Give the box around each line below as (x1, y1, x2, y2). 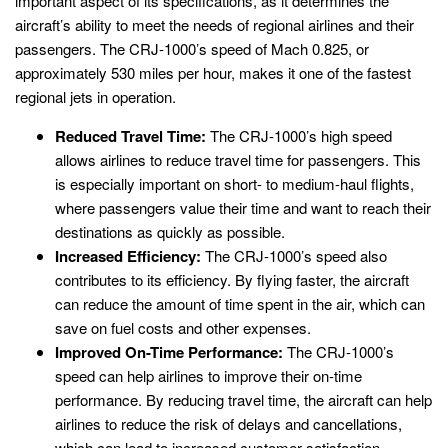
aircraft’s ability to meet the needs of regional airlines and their (15, 13, 414, 35)
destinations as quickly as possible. (55, 220, 285, 242)
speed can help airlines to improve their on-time (55, 364, 362, 386)
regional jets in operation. (15, 85, 176, 107)
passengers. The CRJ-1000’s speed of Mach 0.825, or (15, 37, 369, 59)
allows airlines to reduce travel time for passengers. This (55, 148, 421, 170)
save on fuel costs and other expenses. (55, 316, 311, 338)
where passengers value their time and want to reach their (55, 196, 431, 218)
